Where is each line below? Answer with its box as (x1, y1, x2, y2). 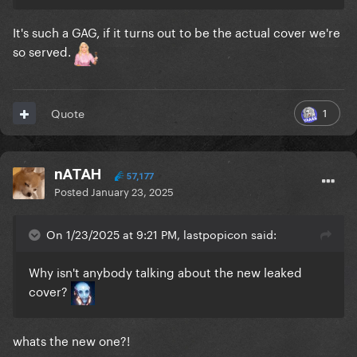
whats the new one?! (13, 330, 130, 350)
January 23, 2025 (91, 182, 174, 199)
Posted (54, 182, 91, 199)
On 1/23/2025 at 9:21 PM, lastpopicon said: (46, 225, 277, 243)
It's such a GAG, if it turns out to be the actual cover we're (13, 22, 340, 41)
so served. (13, 41, 74, 61)
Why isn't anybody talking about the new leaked (29, 261, 302, 281)
